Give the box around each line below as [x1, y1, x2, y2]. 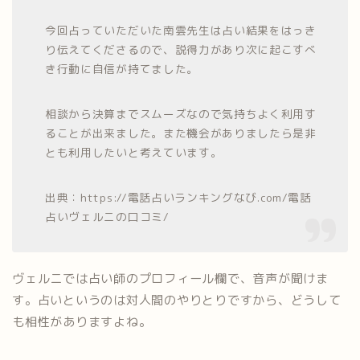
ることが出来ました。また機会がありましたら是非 [45, 125, 317, 141]
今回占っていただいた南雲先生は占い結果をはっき [45, 22, 317, 38]
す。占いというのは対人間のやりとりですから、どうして [12, 291, 342, 309]
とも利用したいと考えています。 [45, 144, 223, 160]
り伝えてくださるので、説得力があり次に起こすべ [45, 41, 317, 57]
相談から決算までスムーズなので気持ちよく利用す [45, 105, 317, 121]
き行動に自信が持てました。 [45, 60, 198, 76]
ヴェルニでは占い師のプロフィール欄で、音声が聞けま [12, 269, 329, 287]
